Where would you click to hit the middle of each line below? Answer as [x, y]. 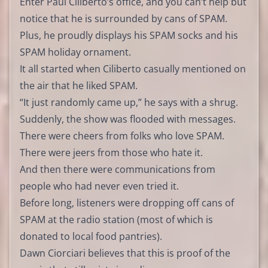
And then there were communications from [118, 169]
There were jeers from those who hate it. [111, 152]
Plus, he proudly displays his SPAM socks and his [129, 35]
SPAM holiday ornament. [75, 52]
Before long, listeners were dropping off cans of [127, 202]
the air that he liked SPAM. [79, 85]
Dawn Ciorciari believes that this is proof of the [125, 253]
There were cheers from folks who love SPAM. [122, 135]
